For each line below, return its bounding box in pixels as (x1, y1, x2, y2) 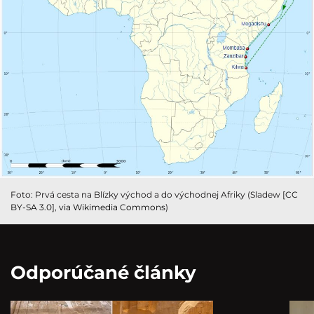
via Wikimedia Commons (59, 201, 165, 212)
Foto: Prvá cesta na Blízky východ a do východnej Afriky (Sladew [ (11, 189, 285, 200)
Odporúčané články (11, 261, 196, 284)
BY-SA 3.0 (11, 201, 52, 212)
